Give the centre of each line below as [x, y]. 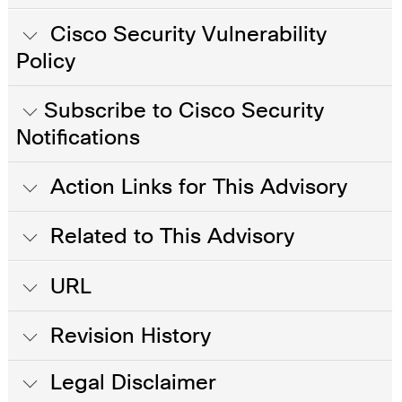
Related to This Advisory [169, 236]
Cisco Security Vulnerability [185, 34]
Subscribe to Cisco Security [184, 110]
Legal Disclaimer [130, 382]
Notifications [78, 137]
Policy [46, 61]
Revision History [127, 335]
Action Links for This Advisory [196, 186]
